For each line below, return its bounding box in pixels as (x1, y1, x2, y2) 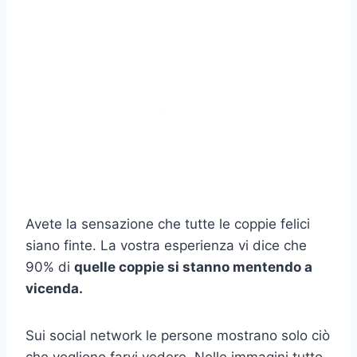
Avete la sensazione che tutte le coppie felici (25, 215, 310, 232)
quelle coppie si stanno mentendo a (74, 258, 312, 275)
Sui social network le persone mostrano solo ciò (25, 327, 330, 343)
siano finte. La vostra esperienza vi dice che (25, 237, 307, 253)
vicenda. (25, 280, 83, 296)
